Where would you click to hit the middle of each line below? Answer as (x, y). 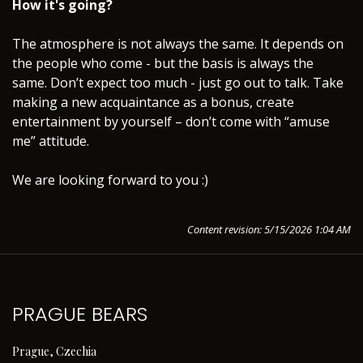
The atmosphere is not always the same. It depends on (178, 43)
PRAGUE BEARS (80, 314)
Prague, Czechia (54, 351)
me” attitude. (51, 141)
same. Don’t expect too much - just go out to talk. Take (178, 82)
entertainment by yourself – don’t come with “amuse (171, 121)
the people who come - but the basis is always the (163, 63)
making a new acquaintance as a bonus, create (153, 102)
